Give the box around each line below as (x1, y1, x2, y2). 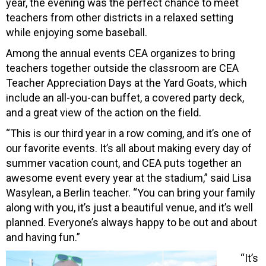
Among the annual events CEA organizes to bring (6, 46, 235, 59)
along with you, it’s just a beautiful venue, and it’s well (6, 201, 253, 214)
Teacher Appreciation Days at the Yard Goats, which (6, 76, 247, 89)
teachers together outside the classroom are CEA (6, 61, 239, 74)
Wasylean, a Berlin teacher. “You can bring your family (6, 186, 255, 199)
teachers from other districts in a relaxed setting (6, 11, 233, 24)
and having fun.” (6, 230, 80, 243)
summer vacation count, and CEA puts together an (6, 156, 242, 169)
